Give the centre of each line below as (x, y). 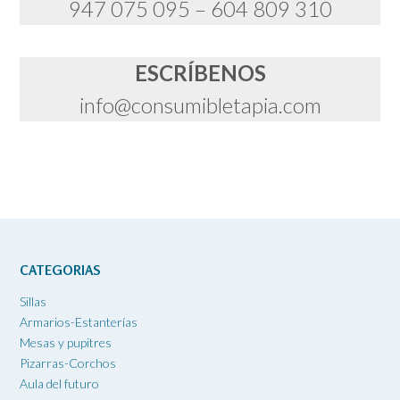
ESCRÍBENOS (200, 73)
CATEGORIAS (60, 270)
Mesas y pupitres (66, 342)
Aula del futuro (59, 383)
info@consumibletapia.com (200, 105)
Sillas (33, 301)
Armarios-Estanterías (79, 321)
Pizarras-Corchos (68, 362)
